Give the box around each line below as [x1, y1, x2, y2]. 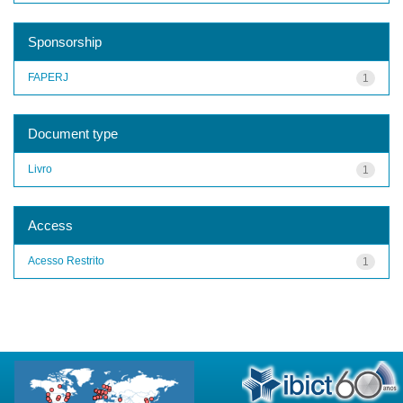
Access [28, 217, 73, 233]
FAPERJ [28, 70, 68, 84]
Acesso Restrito [28, 254, 104, 267]
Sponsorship [28, 33, 102, 49]
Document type [28, 125, 118, 141]
